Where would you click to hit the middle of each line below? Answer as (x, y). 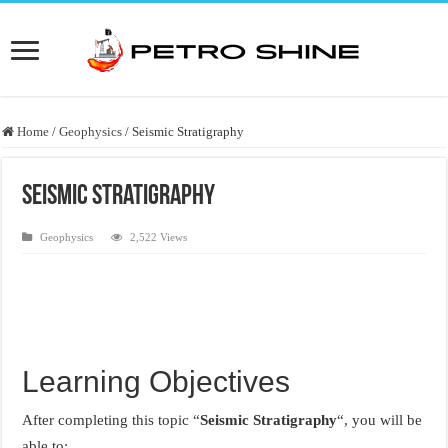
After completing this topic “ (111, 419)
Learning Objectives (156, 381)
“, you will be (380, 419)
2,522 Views (159, 236)
